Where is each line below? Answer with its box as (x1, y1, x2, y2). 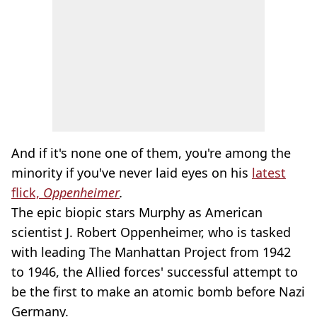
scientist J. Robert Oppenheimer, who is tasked (11, 224, 291, 241)
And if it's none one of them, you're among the (11, 144, 291, 161)
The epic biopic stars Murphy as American (11, 204, 263, 221)
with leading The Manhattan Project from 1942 (11, 243, 291, 260)
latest (252, 164, 286, 181)
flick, (11, 184, 43, 201)
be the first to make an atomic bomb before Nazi (11, 283, 305, 300)
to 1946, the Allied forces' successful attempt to (11, 263, 298, 280)
